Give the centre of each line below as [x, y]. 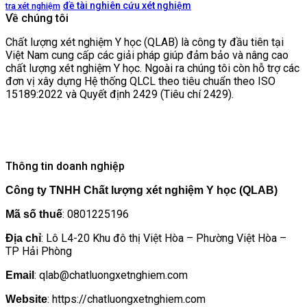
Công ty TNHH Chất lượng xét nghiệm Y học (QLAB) [142, 191]
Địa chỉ [23, 238]
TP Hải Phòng [39, 251]
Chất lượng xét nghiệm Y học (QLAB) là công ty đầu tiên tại [145, 42]
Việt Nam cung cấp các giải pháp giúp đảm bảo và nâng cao [147, 56]
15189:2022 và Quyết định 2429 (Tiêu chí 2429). [120, 95]
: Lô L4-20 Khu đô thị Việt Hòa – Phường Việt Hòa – [164, 238]
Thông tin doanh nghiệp [65, 167]
